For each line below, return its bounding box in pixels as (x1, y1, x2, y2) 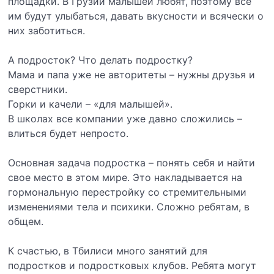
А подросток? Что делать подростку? (8, 54, 193, 66)
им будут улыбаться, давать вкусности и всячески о (8, 10, 264, 22)
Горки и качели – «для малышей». (8, 98, 173, 110)
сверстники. (8, 83, 68, 95)
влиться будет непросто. (8, 127, 129, 139)
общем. (8, 215, 44, 228)
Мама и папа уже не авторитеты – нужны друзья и (8, 68, 256, 81)
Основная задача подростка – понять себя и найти (8, 157, 256, 169)
